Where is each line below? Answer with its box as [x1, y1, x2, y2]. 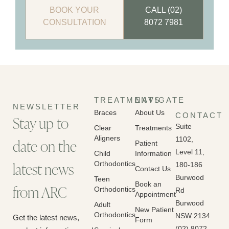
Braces [94, 108, 117, 117]
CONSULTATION [42, 18, 106, 27]
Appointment [134, 190, 176, 198]
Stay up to [13, 112, 68, 133]
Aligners [94, 134, 121, 142]
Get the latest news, [13, 213, 79, 222]
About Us [134, 108, 165, 117]
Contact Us [134, 165, 171, 173]
